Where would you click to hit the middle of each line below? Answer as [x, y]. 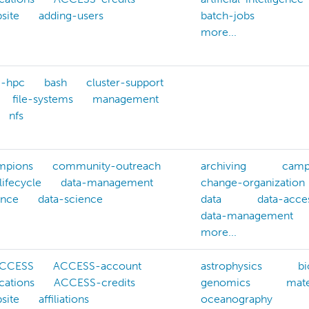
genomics [226, 283]
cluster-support [125, 83]
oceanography [237, 299]
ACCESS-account [97, 266]
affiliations [64, 299]
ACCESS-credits [94, 283]
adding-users [71, 16]
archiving [223, 166]
